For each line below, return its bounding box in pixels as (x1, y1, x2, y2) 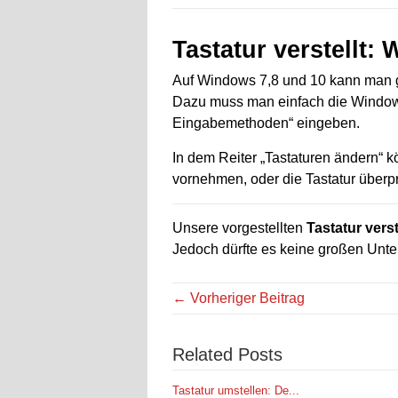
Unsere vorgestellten (172, 219, 306, 235)
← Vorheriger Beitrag (172, 290, 305, 306)
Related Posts (172, 344, 283, 364)
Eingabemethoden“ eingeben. (172, 115, 360, 131)
